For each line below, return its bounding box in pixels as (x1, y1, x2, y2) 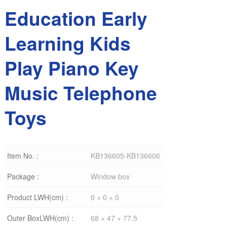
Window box (90, 171, 130, 181)
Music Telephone (4, 79, 157, 106)
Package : (7, 171, 39, 181)
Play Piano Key (4, 54, 139, 81)
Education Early (4, 5, 147, 31)
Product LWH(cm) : (7, 192, 68, 202)
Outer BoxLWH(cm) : (7, 213, 73, 223)
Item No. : (7, 150, 39, 161)
